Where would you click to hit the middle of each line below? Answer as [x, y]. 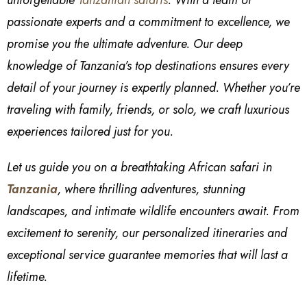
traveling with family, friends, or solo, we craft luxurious [148, 109]
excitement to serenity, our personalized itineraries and [147, 233]
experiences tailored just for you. [90, 131]
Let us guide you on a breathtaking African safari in [139, 167]
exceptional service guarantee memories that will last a [147, 255]
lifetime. [27, 277]
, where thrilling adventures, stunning [151, 189]
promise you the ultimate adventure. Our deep [125, 44]
